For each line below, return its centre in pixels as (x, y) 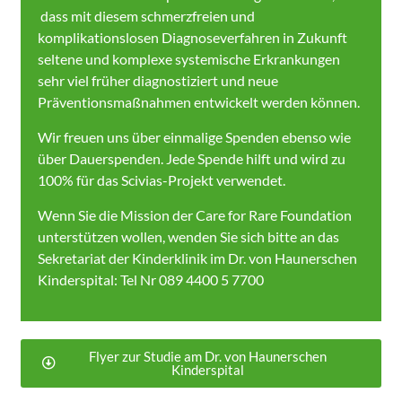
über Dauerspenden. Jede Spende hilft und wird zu (192, 158)
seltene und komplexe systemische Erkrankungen (189, 58)
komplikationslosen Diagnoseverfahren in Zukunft (193, 37)
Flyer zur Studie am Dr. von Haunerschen (207, 356)
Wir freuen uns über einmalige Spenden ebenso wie (195, 136)
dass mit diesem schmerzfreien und (147, 15)
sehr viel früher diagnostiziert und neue (158, 80)
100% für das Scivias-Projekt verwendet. (163, 179)
